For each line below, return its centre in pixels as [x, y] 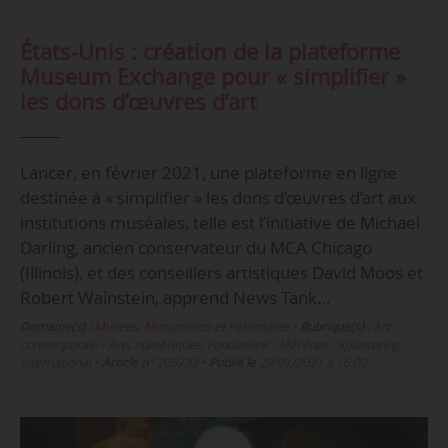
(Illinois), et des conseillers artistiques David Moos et [221, 273]
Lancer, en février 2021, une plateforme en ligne [208, 173]
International [55, 363]
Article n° [127, 363]
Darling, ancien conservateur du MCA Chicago [195, 248]
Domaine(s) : [55, 327]
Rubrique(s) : [334, 327]
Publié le [232, 363]
